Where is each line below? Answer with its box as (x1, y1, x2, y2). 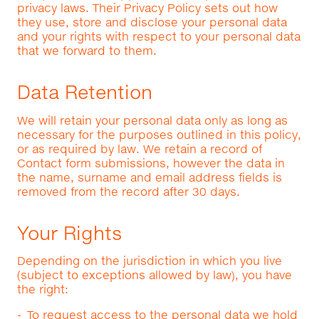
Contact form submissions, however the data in (16, 155, 285, 169)
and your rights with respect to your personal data (16, 28, 300, 43)
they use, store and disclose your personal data (16, 14, 287, 28)
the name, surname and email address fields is (16, 169, 282, 184)
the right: (16, 282, 68, 296)
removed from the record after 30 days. (16, 184, 240, 198)
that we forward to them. (16, 43, 157, 57)
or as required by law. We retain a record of (16, 141, 262, 155)
